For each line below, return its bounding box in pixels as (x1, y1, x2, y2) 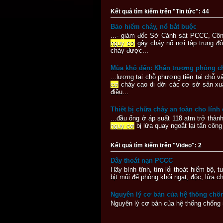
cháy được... (111, 46, 148, 54)
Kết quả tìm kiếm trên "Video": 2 (111, 141, 202, 149)
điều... (111, 88, 128, 96)
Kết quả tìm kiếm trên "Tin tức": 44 (111, 7, 209, 15)
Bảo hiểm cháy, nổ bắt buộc (111, 22, 197, 30)
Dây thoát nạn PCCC (111, 156, 173, 164)
